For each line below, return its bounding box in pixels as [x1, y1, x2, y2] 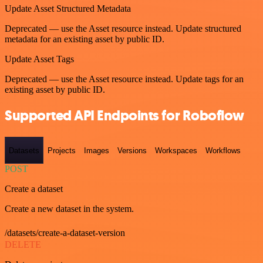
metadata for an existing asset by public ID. [5, 33, 164, 44]
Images [84, 146, 109, 155]
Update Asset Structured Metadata [5, 3, 131, 14]
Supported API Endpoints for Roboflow [5, 106, 244, 126]
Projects [48, 146, 76, 155]
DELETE [5, 239, 41, 249]
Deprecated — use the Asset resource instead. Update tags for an [5, 73, 244, 84]
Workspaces [155, 146, 197, 155]
